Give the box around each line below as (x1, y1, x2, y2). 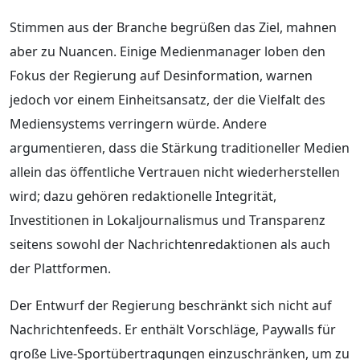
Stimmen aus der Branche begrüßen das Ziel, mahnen (10, 18, 337, 36)
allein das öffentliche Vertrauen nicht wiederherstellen (10, 162, 340, 181)
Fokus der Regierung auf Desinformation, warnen (10, 66, 313, 84)
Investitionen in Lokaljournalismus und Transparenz (10, 211, 325, 229)
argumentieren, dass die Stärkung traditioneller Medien (10, 138, 350, 157)
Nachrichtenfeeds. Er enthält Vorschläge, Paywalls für (10, 320, 336, 338)
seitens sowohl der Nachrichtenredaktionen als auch (10, 235, 330, 253)
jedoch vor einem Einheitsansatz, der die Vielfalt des (10, 90, 325, 108)
